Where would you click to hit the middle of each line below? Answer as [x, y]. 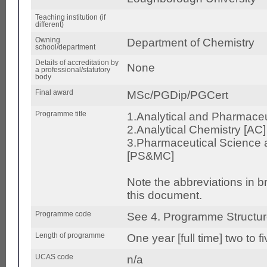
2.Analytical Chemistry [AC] [196, 130]
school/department [65, 47]
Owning [48, 40]
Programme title [61, 114]
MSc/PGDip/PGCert [178, 95]
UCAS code [54, 257]
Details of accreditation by [77, 63]
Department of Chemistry [191, 43]
